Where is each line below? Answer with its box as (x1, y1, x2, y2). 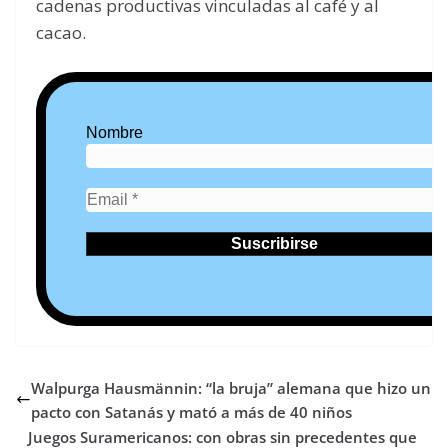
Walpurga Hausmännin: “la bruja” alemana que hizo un (31, 377, 431, 398)
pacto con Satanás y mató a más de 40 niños (31, 401, 352, 422)
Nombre (86, 123, 143, 141)
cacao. (36, 21, 86, 45)
